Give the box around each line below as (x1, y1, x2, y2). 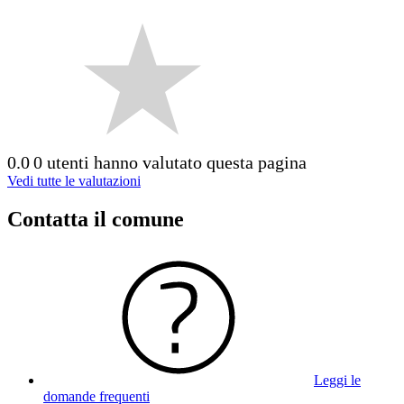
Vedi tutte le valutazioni (7, 173, 141, 188)
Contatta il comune (7, 207, 184, 231)
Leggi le (314, 372, 361, 388)
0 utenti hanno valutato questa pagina (33, 152, 307, 172)
